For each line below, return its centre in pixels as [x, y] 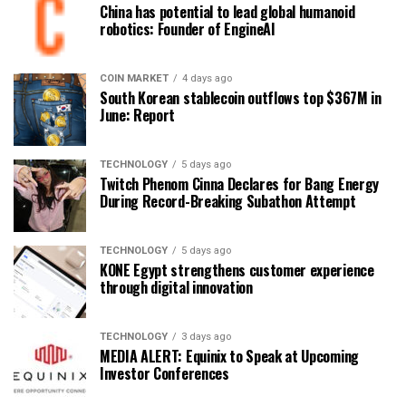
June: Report [138, 115]
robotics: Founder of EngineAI [188, 29]
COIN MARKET [134, 78]
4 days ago [207, 78]
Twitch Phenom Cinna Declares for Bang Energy [239, 184]
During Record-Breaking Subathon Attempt [228, 201]
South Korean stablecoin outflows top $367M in [241, 97]
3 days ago [206, 336]
